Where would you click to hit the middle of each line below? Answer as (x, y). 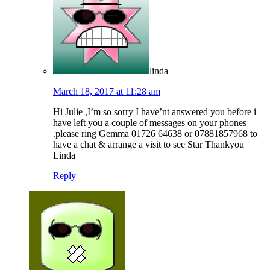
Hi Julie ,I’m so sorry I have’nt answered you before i (155, 112)
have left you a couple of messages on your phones (150, 123)
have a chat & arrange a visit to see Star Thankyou (149, 145)
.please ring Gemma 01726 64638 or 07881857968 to (155, 134)
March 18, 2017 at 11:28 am (107, 92)
